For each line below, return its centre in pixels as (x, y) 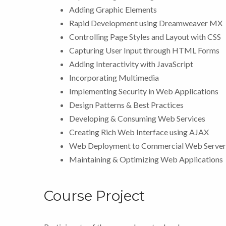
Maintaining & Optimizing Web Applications (146, 159)
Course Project (94, 195)
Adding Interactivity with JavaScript (131, 64)
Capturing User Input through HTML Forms (144, 50)
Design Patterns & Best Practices (126, 104)
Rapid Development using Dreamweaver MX (146, 23)
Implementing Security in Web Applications (144, 91)
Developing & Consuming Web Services (137, 118)
